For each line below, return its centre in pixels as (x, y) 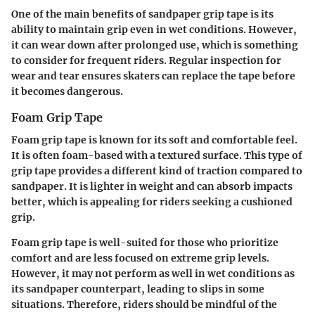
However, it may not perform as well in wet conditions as (153, 274)
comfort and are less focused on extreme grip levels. (140, 258)
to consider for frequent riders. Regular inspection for (146, 61)
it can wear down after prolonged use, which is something (155, 45)
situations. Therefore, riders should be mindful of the (144, 305)
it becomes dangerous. (67, 92)
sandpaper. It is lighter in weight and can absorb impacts (152, 187)
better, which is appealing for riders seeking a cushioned (152, 202)
